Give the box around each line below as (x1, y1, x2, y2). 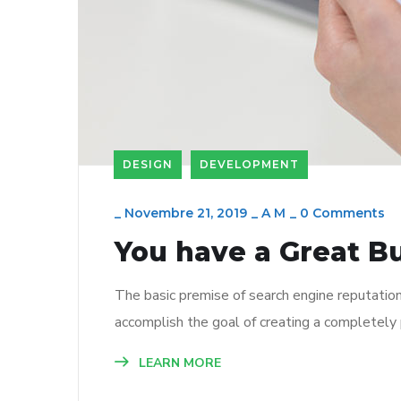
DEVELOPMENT (200, 158, 299, 172)
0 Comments (300, 205, 385, 222)
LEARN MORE (135, 354, 221, 372)
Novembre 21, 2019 (124, 205, 247, 222)
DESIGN (123, 158, 173, 172)
